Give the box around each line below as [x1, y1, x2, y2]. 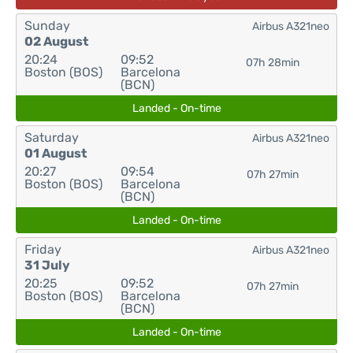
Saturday [24, 130, 79, 145]
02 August [24, 34, 88, 49]
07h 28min [245, 56, 299, 69]
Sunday [24, 18, 70, 33]
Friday [24, 242, 61, 257]
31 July [24, 258, 70, 273]
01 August [24, 146, 87, 161]
